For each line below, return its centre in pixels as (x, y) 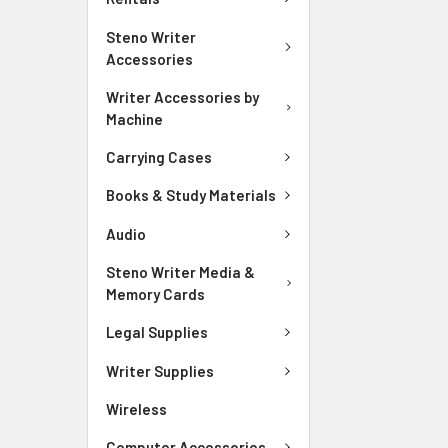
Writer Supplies (160, 370)
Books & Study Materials (191, 195)
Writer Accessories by (182, 96)
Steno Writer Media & (180, 272)
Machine (134, 118)
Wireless (136, 409)
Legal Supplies (157, 332)
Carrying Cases (159, 156)
